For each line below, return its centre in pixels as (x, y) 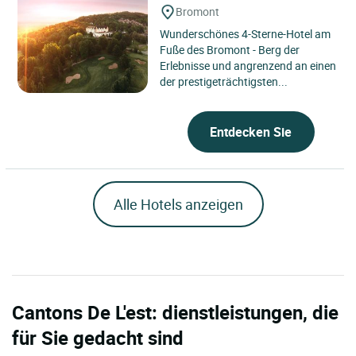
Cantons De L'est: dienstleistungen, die (175, 312)
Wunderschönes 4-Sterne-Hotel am (246, 34)
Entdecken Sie (251, 132)
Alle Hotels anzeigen (178, 204)
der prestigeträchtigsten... (224, 82)
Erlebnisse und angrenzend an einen (248, 66)
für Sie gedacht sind (98, 337)
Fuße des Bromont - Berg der (230, 50)
